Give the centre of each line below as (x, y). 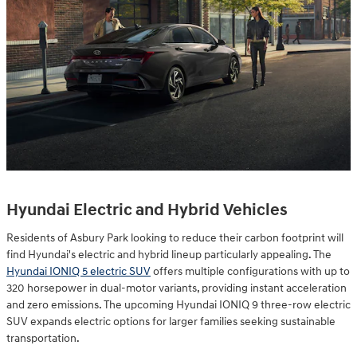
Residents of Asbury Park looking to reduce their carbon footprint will (175, 237)
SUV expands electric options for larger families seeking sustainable (171, 321)
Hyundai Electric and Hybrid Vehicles (147, 211)
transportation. (43, 338)
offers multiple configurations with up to (250, 271)
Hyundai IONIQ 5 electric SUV (78, 271)
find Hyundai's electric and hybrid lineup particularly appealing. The (169, 254)
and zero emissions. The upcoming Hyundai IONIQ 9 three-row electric (178, 304)
